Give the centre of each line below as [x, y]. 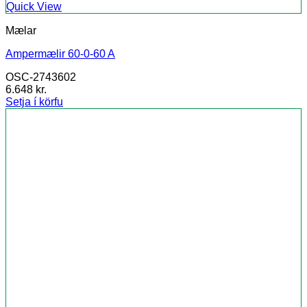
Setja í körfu [34, 102]
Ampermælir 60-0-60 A [60, 54]
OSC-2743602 [41, 77]
